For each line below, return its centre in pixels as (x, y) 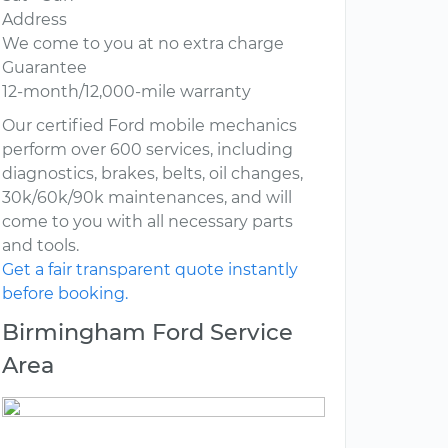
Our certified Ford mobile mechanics (149, 126)
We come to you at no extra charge (143, 44)
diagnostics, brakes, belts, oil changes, (152, 174)
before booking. (65, 294)
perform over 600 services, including (147, 150)
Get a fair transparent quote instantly (150, 270)
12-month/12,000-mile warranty (126, 92)
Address (34, 20)
